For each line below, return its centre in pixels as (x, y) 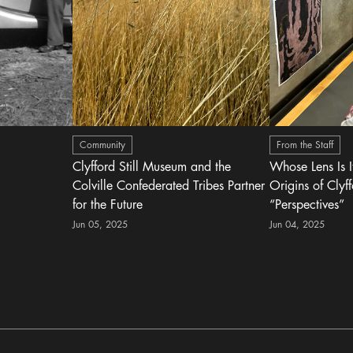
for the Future (108, 205)
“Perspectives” (307, 205)
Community (103, 145)
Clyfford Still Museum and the (152, 167)
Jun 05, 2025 (100, 225)
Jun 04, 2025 (297, 225)
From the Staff (305, 145)
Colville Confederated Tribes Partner (169, 186)
